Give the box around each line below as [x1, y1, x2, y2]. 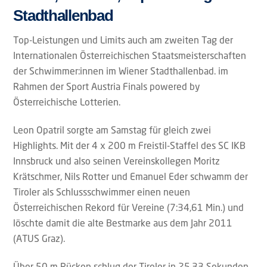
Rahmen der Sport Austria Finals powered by [13, 80, 201, 92]
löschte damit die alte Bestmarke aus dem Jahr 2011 [13, 216, 233, 229]
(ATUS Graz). [13, 232, 66, 244]
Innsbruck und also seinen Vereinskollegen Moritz [13, 154, 221, 167]
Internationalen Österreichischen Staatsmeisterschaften [13, 49, 247, 61]
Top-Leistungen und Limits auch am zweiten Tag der [13, 33, 234, 46]
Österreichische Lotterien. [13, 95, 121, 108]
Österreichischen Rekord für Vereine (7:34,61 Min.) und [13, 201, 244, 213]
